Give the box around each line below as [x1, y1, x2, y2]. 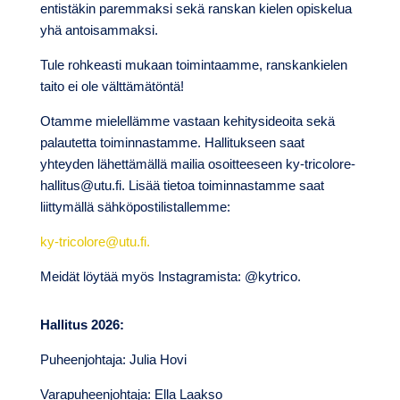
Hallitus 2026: [39, 317, 124, 333]
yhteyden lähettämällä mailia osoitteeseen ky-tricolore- [39, 156, 355, 172]
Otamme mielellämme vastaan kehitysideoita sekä [39, 113, 335, 129]
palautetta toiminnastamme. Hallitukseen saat [39, 135, 304, 151]
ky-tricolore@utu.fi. [39, 234, 150, 250]
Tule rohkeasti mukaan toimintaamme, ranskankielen [39, 57, 347, 73]
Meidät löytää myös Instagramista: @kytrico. [39, 269, 301, 285]
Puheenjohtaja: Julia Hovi [39, 352, 187, 368]
